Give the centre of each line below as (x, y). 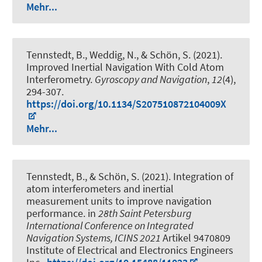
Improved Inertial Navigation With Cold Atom (125, 67)
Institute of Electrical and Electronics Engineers (130, 250)
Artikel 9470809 (196, 237)
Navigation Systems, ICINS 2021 (94, 237)
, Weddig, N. (111, 54)
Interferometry (58, 79)
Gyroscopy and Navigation (151, 79)
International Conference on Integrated (110, 225)
